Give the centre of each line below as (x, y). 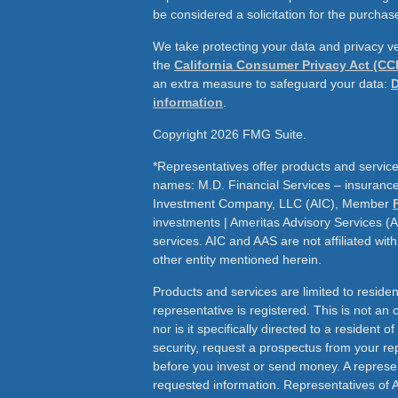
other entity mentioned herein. (237, 259)
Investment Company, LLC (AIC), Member (273, 203)
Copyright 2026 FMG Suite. (230, 134)
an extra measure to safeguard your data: (272, 84)
